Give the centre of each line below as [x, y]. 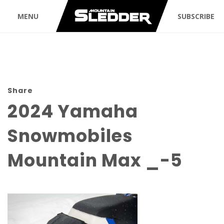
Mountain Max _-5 [95, 160]
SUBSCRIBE [196, 16]
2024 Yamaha [73, 111]
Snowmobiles [70, 136]
